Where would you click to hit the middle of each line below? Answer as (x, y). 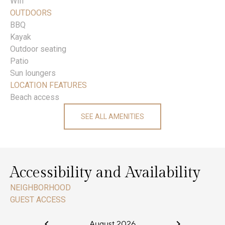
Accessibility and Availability (105, 173)
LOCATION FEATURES (48, 85)
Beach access (35, 97)
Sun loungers (33, 73)
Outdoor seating (38, 49)
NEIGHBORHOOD (40, 188)
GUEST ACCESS (38, 200)
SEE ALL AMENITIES (113, 117)
